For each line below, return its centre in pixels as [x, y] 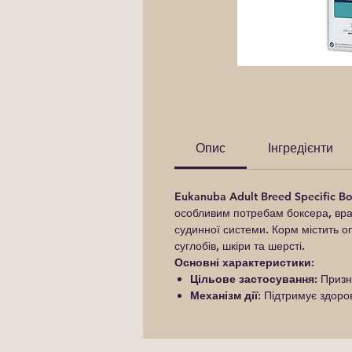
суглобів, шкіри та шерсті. [240, 246]
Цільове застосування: [254, 279]
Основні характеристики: [244, 262]
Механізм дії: [225, 295]
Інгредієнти [301, 148]
